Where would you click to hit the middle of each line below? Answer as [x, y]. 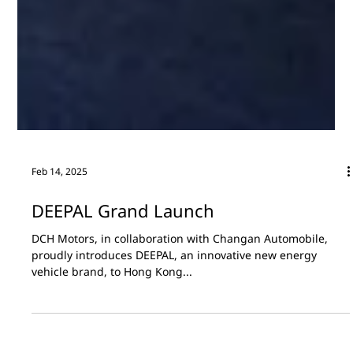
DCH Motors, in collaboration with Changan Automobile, [180, 325]
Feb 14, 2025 [60, 258]
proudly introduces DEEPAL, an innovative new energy [175, 342]
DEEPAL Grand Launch [123, 297]
